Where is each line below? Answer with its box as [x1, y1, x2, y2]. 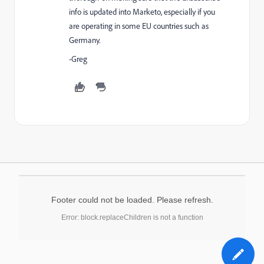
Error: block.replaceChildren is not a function [61, 213, 203, 222]
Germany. [69, 34, 100, 45]
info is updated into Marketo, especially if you [69, 6, 215, 17]
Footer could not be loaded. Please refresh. [51, 194, 213, 204]
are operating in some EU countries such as [69, 20, 209, 31]
